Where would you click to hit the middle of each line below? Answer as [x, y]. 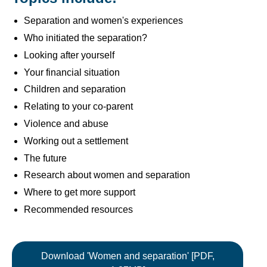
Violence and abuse [66, 124]
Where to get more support [80, 193]
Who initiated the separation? [86, 38]
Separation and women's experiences [103, 21]
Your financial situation [72, 72]
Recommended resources [78, 210]
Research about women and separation [107, 175]
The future [45, 158]
